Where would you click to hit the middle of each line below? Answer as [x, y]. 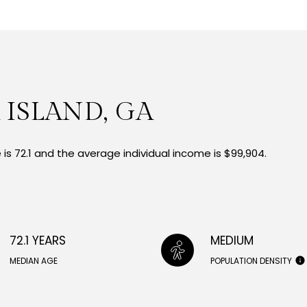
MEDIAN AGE [34, 261]
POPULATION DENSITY [251, 261]
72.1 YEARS [38, 241]
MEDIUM [232, 241]
